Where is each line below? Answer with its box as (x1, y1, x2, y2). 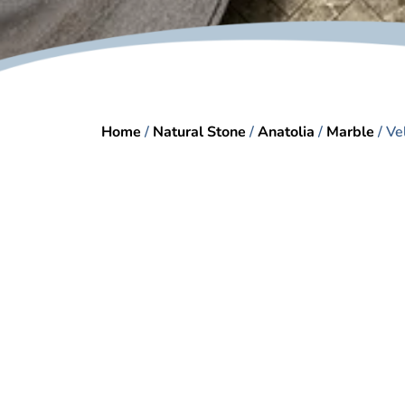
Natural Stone (153, 122, 246, 143)
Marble (326, 122, 374, 143)
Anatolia (258, 122, 315, 143)
